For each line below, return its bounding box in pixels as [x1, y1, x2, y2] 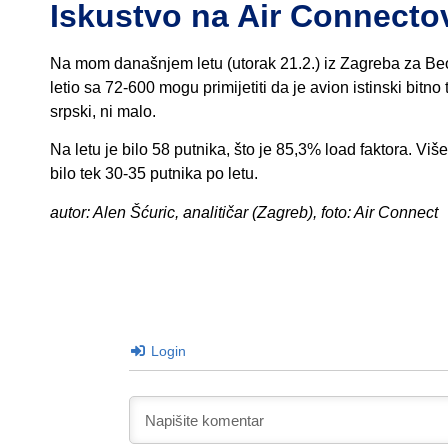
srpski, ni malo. [50, 103, 156, 120]
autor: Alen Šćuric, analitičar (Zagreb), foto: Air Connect [50, 203, 438, 221]
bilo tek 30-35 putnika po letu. [50, 165, 258, 183]
